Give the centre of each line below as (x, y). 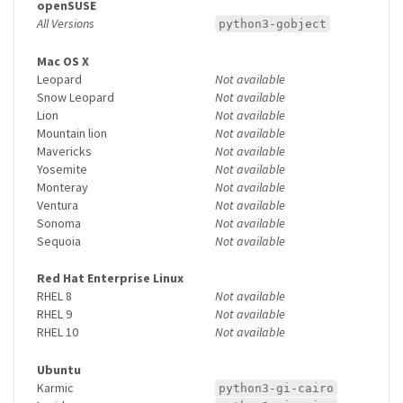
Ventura (58, 205)
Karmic (55, 387)
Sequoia (59, 241)
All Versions (66, 23)
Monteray (63, 187)
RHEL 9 (54, 314)
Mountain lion (72, 133)
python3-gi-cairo (276, 388)
